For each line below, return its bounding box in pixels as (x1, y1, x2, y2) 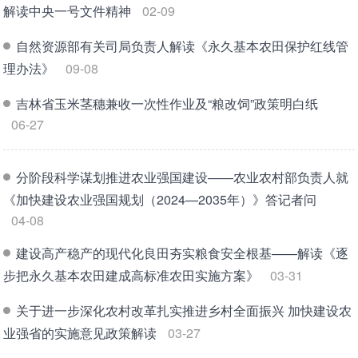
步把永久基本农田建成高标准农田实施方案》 (3, 265, 260, 284)
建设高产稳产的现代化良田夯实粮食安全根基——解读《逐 (16, 243, 349, 262)
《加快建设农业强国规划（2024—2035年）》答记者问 (3, 189, 317, 209)
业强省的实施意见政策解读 (3, 323, 157, 342)
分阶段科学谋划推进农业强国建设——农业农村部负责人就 (16, 167, 349, 186)
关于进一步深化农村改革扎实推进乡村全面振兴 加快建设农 (16, 300, 352, 320)
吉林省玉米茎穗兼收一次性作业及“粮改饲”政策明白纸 (16, 93, 319, 113)
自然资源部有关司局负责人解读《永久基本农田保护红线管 (16, 36, 349, 55)
